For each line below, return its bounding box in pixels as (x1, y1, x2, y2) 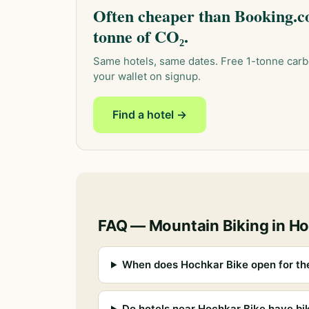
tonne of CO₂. (93, 24, 188, 48)
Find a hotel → (112, 108, 187, 121)
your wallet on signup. (93, 70, 201, 83)
